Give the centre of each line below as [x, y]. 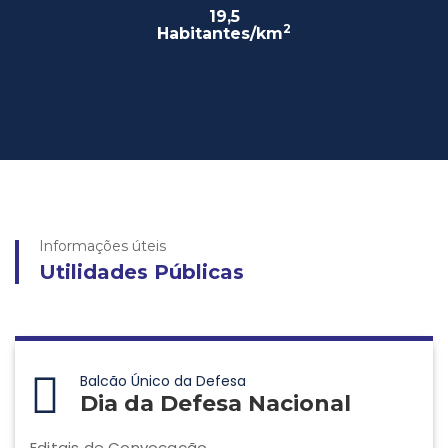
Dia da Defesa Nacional [215, 403]
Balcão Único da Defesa [163, 381]
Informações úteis [102, 246]
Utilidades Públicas [141, 272]
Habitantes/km [220, 33]
